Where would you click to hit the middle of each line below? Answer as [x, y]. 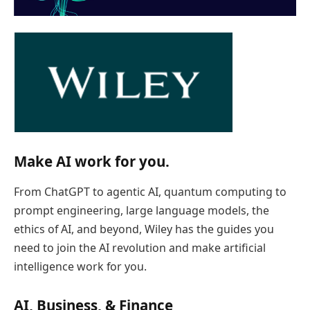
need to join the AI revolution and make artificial [140, 247]
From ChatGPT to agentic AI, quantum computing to [150, 191]
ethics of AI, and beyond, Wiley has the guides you [144, 229]
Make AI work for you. [92, 162]
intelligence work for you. [80, 266]
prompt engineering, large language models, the [142, 210]
